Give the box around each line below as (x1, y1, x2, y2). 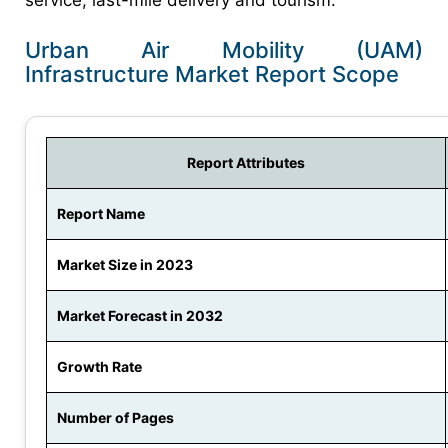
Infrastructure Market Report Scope (25, 61, 399, 88)
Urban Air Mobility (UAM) (25, 37, 423, 64)
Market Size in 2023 (57, 256, 193, 274)
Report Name (57, 205, 145, 223)
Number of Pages (57, 409, 174, 427)
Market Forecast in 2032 (57, 307, 223, 325)
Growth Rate (57, 358, 142, 376)
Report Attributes (187, 154, 305, 172)
